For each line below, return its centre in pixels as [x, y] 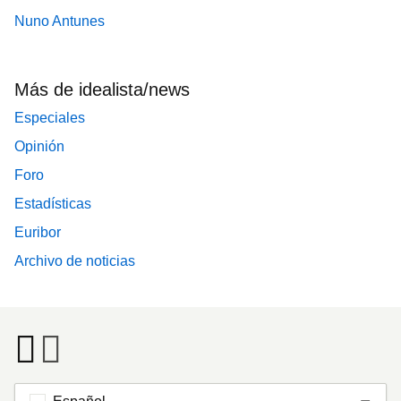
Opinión [39, 147]
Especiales [50, 118]
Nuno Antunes [60, 21]
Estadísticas [53, 204]
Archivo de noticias [75, 261]
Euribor [38, 233]
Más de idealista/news [102, 90]
